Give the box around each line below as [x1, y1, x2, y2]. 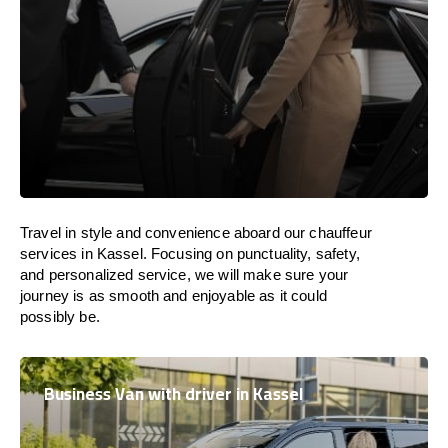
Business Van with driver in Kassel [44, 378, 303, 410]
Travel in [20, 224, 77, 241]
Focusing [151, 245, 213, 262]
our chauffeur [279, 224, 372, 241]
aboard [233, 224, 280, 241]
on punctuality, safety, [216, 245, 360, 262]
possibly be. [20, 308, 100, 325]
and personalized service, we [20, 266, 219, 283]
